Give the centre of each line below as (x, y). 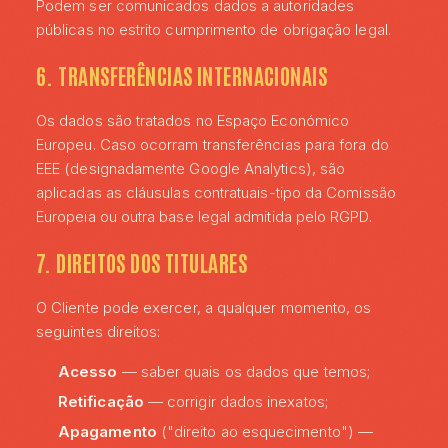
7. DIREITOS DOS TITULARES (141, 262)
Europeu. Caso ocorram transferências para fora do (212, 144)
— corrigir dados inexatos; (235, 401)
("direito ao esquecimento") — (264, 431)
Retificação (101, 401)
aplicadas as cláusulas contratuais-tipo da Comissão (216, 192)
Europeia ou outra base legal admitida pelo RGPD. (204, 216)
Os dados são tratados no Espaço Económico (193, 120)
